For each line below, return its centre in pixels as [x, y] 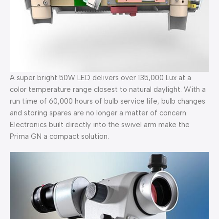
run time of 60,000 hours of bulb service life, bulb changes [108, 101]
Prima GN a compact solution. [59, 137]
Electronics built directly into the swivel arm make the [100, 125]
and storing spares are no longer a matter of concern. [99, 113]
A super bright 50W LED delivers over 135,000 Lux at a [100, 78]
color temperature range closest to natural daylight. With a [108, 90]
